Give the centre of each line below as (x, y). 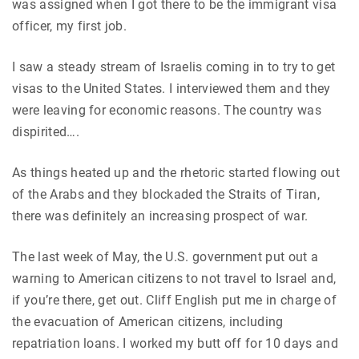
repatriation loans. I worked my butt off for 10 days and (175, 343)
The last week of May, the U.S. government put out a (165, 256)
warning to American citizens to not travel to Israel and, (174, 278)
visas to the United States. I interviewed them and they (171, 88)
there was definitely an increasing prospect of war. (160, 216)
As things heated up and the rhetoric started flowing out (176, 172)
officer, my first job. (70, 26)
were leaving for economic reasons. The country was (167, 110)
